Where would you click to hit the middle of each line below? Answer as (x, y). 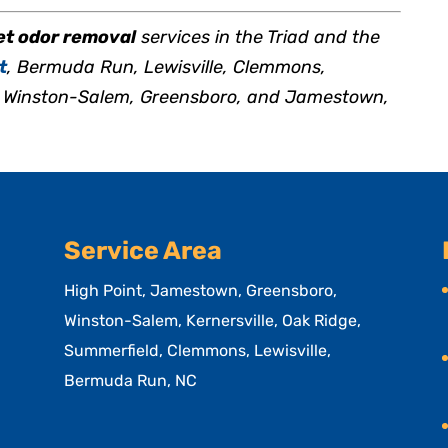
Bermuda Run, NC (131, 380)
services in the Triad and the (258, 36)
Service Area (143, 250)
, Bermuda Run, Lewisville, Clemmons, (167, 66)
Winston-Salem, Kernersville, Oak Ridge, (213, 320)
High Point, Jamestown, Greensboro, (201, 290)
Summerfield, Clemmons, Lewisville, (198, 350)
